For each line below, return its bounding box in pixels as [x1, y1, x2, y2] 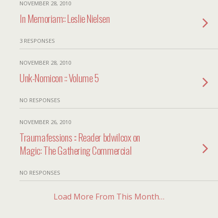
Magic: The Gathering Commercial [19, 143, 132, 158]
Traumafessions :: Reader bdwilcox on [19, 129, 141, 145]
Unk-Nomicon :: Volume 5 [19, 70, 99, 85]
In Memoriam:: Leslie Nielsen [19, 11, 110, 26]
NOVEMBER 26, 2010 [19, 118, 71, 126]
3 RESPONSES [19, 37, 55, 44]
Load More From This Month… [54, 191, 164, 202]
